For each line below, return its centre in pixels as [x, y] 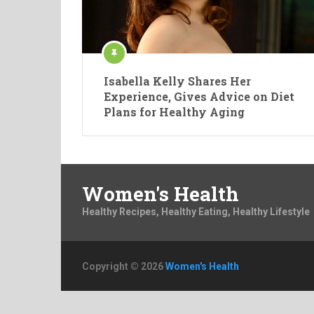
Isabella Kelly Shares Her [177, 81]
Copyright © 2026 [124, 266]
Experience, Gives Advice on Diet [199, 96]
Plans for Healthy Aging [174, 111]
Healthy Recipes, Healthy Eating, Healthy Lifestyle [196, 212]
